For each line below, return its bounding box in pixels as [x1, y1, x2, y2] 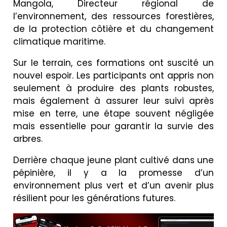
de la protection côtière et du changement [13, 22, 214, 35]
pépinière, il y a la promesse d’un [13, 166, 214, 179]
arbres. [13, 132, 43, 145]
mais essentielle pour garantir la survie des [13, 120, 214, 132]
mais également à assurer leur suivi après [13, 94, 214, 107]
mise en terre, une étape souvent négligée [13, 107, 214, 120]
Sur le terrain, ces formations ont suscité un [13, 56, 214, 69]
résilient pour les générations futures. [13, 192, 175, 204]
